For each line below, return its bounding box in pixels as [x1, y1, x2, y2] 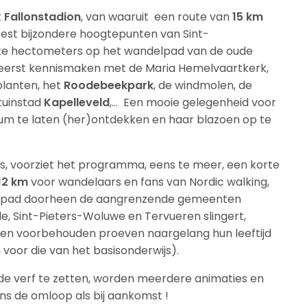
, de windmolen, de [153, 77, 253, 93]
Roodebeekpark [61, 77, 154, 93]
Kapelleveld [41, 94, 110, 110]
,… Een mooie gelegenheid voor [110, 94, 277, 110]
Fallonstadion [1, 8, 82, 25]
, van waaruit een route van [81, 8, 233, 25]
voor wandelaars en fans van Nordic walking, [28, 173, 270, 190]
